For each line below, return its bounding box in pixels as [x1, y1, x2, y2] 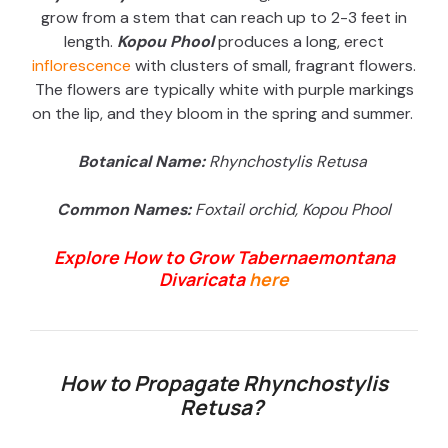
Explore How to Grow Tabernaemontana [53, 245, 395, 270]
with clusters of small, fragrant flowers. [131, 55, 416, 77]
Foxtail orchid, [195, 199, 302, 221]
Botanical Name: [77, 151, 209, 173]
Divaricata [159, 267, 245, 292]
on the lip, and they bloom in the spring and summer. [31, 103, 413, 125]
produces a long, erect [218, 31, 384, 53]
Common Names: [57, 199, 195, 221]
